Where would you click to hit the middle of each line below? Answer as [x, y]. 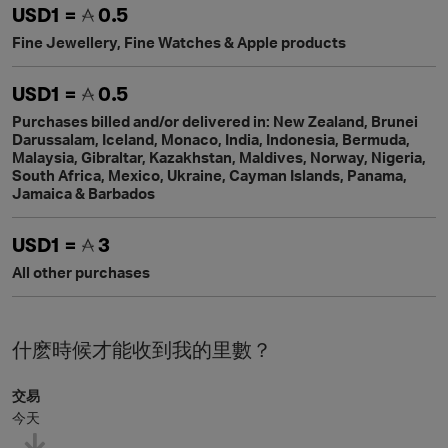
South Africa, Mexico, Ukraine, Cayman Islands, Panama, [209, 175]
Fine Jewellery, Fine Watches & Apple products [179, 42]
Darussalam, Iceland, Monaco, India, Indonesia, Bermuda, [211, 139]
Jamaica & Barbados [83, 193]
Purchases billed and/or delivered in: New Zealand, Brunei [215, 121]
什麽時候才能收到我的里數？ [142, 350]
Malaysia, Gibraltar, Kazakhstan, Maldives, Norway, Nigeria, [219, 157]
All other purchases [81, 272]
